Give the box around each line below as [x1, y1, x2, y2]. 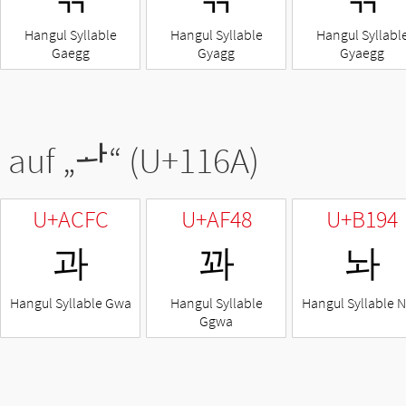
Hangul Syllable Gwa [9, 294, 131, 313]
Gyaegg [340, 43, 384, 63]
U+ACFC [32, 204, 109, 235]
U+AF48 [180, 204, 252, 235]
